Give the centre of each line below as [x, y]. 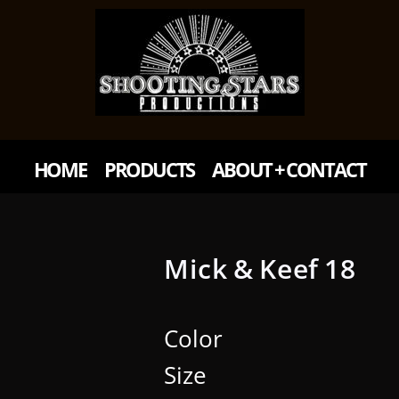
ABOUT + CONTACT [289, 169]
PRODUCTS [149, 169]
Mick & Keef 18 [261, 269]
